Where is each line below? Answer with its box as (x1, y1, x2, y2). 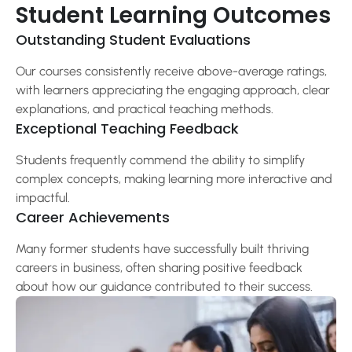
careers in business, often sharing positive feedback (16, 260, 302, 276)
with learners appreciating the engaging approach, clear (16, 82, 330, 98)
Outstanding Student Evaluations (16, 30, 251, 50)
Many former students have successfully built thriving (16, 241, 309, 257)
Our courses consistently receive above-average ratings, (16, 64, 327, 79)
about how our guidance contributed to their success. (16, 279, 313, 295)
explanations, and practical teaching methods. (16, 101, 273, 117)
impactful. (16, 190, 70, 206)
